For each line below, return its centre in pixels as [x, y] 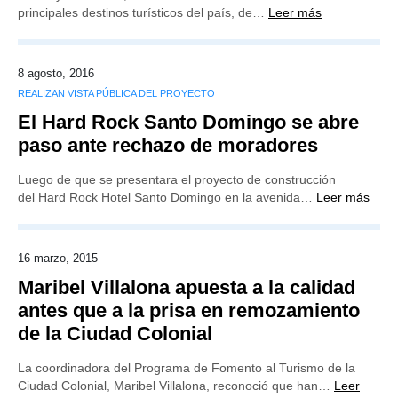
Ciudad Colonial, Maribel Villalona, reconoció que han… [176, 386]
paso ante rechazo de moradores [168, 145]
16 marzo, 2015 [58, 258]
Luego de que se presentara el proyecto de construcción [177, 179]
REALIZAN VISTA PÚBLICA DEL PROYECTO [116, 93]
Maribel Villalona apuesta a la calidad [187, 287]
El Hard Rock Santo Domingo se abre [188, 122]
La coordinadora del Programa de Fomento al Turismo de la [187, 368]
